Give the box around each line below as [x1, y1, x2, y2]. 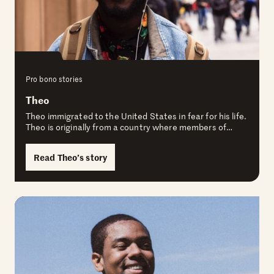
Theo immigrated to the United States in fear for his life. [26, 110, 246, 122]
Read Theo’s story [34, 151, 108, 164]
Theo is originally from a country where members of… [26, 121, 233, 133]
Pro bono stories [26, 73, 83, 85]
